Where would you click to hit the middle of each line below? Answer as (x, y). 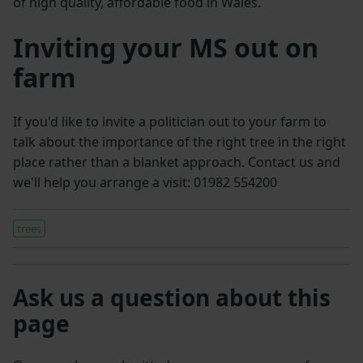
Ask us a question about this (172, 298)
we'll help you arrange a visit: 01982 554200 (145, 183)
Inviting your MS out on (166, 48)
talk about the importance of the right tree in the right (179, 142)
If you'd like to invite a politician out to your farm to (170, 122)
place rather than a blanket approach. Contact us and (177, 162)
